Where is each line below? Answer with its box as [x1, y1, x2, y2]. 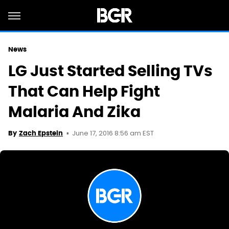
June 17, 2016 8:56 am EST [72, 128, 154, 139]
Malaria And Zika [8, 102, 141, 122]
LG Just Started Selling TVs [8, 61, 213, 81]
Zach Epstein [19, 129, 63, 138]
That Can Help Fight [8, 81, 160, 101]
